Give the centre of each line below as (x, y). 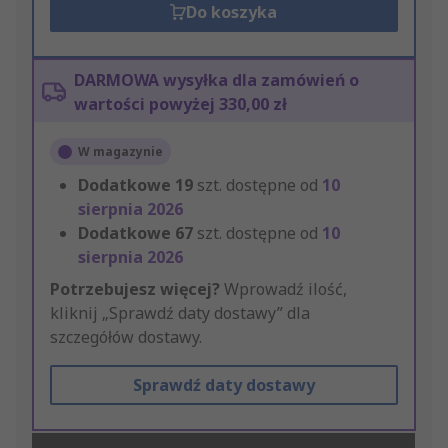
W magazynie (120, 152)
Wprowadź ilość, (283, 289)
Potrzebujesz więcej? (135, 289)
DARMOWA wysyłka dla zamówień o (216, 80)
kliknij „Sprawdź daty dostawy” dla (180, 313)
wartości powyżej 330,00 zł (180, 104)
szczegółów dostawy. (126, 337)
